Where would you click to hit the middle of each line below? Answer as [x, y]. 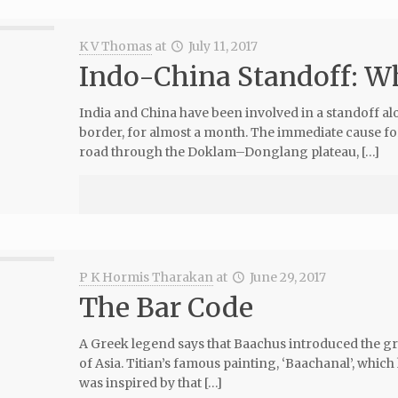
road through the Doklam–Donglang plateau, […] [229, 152]
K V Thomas [115, 46]
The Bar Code [166, 307]
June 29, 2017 [288, 277]
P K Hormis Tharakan [146, 277]
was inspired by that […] [150, 383]
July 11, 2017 [223, 46]
